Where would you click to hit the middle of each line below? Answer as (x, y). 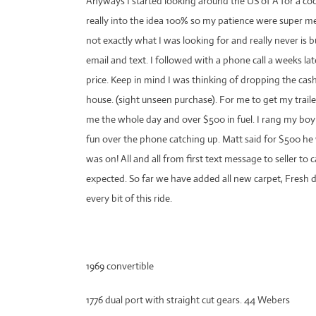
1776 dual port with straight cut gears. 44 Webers (188, 299)
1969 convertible (120, 266)
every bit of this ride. (129, 198)
